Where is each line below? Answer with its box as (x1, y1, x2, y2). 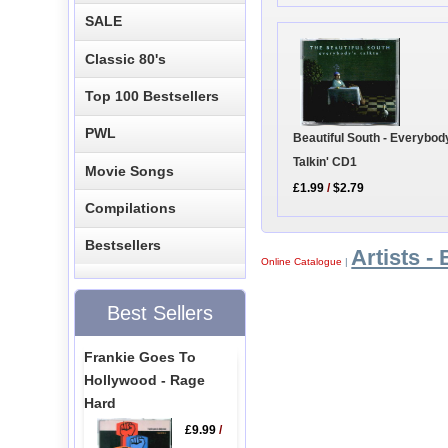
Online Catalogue (261, 256, 343, 268)
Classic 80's (85, 50, 167, 67)
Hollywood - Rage (83, 371, 205, 388)
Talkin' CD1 (293, 155, 358, 170)
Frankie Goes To (83, 348, 196, 365)
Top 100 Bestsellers (85, 87, 220, 104)
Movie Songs (85, 162, 175, 179)
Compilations (85, 200, 177, 217)
